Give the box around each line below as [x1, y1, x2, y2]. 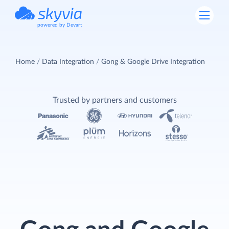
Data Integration [42, 58, 94, 65]
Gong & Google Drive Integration [101, 58, 205, 65]
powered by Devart [37, 22, 82, 28]
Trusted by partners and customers [52, 96, 177, 104]
